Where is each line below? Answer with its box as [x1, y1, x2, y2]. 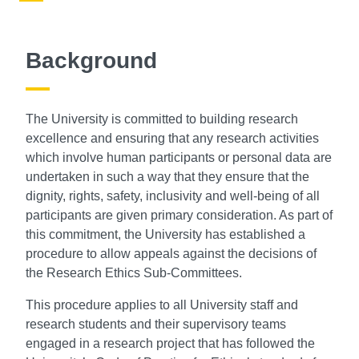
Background [26, 48, 157, 74]
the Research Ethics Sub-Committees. [26, 266, 242, 280]
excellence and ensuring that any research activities [26, 131, 319, 146]
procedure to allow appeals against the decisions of [26, 247, 317, 261]
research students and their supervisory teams [26, 317, 286, 332]
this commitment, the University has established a [26, 228, 305, 242]
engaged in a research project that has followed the [26, 337, 315, 351]
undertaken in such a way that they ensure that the [26, 170, 309, 184]
